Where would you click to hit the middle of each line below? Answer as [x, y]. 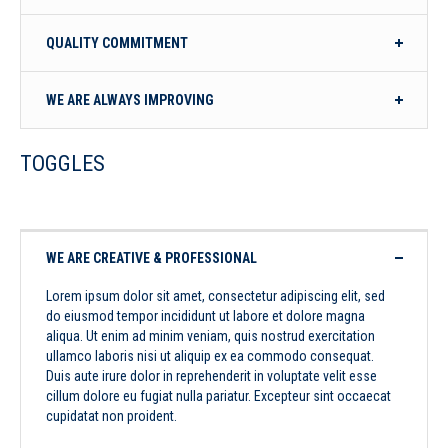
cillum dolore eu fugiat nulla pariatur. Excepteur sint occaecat [219, 396]
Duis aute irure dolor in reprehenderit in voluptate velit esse [212, 376]
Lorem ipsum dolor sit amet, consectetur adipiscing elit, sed [216, 296]
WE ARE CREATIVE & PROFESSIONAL [152, 258]
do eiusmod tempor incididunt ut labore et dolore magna [206, 316]
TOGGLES [63, 163]
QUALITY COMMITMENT [117, 43]
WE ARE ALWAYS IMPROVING [130, 100]
